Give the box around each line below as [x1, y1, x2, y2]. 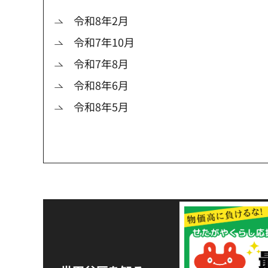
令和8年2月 [74, 13, 129, 29]
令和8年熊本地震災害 [75, 243, 166, 258]
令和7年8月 [74, 56, 129, 72]
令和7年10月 [74, 34, 135, 50]
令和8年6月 [74, 77, 129, 93]
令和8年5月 [74, 99, 129, 115]
